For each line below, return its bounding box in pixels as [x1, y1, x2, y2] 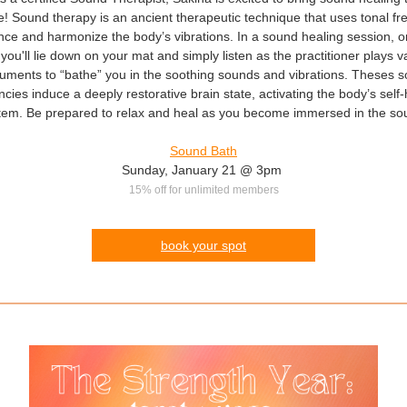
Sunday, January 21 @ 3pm [122, 163, 285, 177]
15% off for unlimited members [128, 184, 279, 196]
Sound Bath [170, 144, 237, 158]
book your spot [161, 238, 246, 253]
